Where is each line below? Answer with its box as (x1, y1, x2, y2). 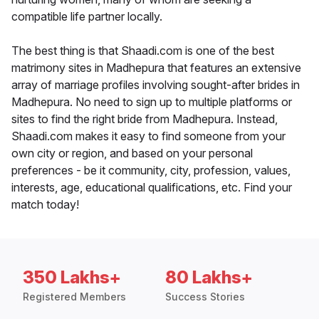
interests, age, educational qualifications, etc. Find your (11, 180, 292, 195)
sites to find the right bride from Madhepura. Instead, (11, 112, 278, 127)
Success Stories (165, 291, 245, 303)
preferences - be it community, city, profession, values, (11, 163, 291, 178)
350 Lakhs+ (23, 267, 121, 288)
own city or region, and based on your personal (11, 146, 253, 161)
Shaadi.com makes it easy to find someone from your (11, 129, 286, 144)
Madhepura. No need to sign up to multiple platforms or (11, 95, 292, 110)
